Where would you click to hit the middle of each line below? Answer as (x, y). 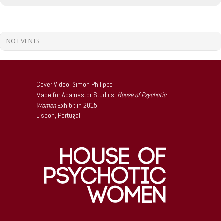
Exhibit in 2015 (76, 105)
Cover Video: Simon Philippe (75, 84)
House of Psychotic (142, 95)
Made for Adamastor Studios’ (77, 95)
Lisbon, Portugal (58, 115)
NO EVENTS (23, 41)
